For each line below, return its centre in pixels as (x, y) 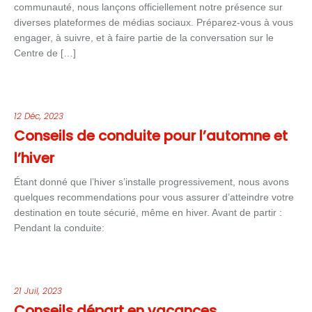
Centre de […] (45, 53)
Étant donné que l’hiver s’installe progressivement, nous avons (151, 182)
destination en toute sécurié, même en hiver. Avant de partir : (148, 212)
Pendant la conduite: (59, 228)
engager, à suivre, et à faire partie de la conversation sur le (144, 38)
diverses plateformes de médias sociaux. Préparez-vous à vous (154, 22)
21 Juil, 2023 (38, 291)
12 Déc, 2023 (39, 116)
